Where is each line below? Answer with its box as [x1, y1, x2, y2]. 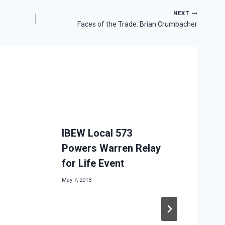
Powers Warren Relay [61, 142, 161, 155]
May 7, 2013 [61, 176, 91, 183]
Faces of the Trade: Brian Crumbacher [77, 20, 197, 29]
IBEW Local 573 [61, 127, 132, 140]
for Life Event [61, 157, 124, 170]
